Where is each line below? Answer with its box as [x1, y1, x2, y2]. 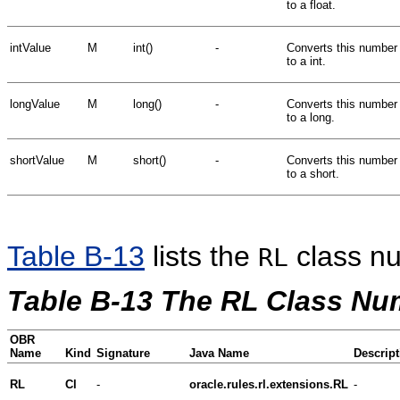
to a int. [287, 54, 326, 68]
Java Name [189, 346, 249, 360]
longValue [10, 96, 60, 111]
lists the [145, 239, 258, 272]
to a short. [287, 166, 339, 180]
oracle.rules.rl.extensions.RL [189, 377, 348, 391]
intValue [10, 40, 51, 54]
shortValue [10, 153, 64, 167]
